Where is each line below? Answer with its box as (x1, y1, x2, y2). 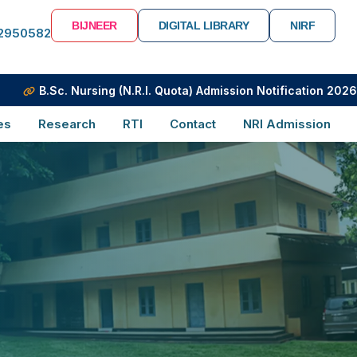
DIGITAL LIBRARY (158, 19, 249, 32)
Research (38, 116, 96, 131)
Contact (170, 116, 216, 131)
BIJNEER (72, 19, 117, 32)
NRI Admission (243, 116, 331, 131)
